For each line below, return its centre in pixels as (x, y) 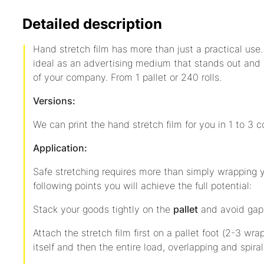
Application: (60, 148)
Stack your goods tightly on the (103, 209)
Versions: (54, 101)
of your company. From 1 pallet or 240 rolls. (127, 77)
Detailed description (92, 24)
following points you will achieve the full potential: (142, 186)
